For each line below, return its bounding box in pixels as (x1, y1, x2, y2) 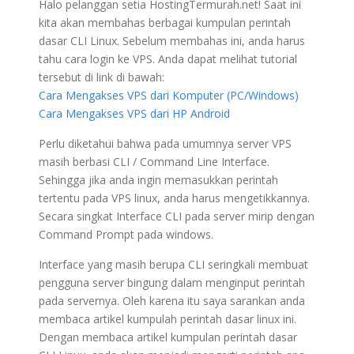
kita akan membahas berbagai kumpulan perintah (39, 14, 291, 30)
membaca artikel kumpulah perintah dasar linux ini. (39, 311, 296, 326)
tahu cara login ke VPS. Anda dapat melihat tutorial (39, 51, 297, 66)
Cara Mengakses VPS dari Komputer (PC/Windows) (39, 87, 299, 103)
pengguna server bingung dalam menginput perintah (39, 274, 305, 290)
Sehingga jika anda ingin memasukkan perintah (39, 171, 278, 187)
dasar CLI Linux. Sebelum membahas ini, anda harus (39, 32, 305, 48)
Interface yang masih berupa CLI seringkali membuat (39, 256, 308, 272)
